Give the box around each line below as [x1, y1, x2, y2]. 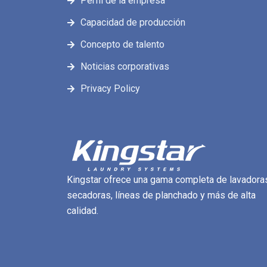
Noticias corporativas [80, 61, 169, 72]
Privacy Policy [80, 83, 140, 94]
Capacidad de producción [80, 17, 185, 28]
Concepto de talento [80, 39, 164, 50]
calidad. [67, 205, 98, 216]
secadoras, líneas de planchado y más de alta [67, 190, 256, 201]
